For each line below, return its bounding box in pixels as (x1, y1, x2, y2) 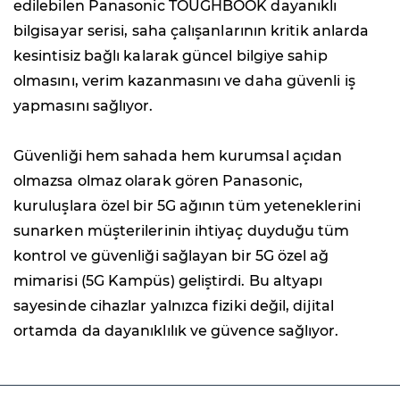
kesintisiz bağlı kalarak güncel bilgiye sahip (13, 46, 328, 64)
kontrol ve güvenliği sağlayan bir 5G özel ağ (13, 246, 329, 264)
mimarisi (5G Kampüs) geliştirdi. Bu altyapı (13, 271, 323, 289)
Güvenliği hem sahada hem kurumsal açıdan (13, 146, 343, 164)
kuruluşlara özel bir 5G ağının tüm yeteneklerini (13, 196, 361, 214)
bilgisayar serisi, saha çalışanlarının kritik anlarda (13, 21, 370, 39)
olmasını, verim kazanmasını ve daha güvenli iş (13, 71, 355, 89)
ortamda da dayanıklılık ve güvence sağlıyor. (13, 321, 339, 339)
